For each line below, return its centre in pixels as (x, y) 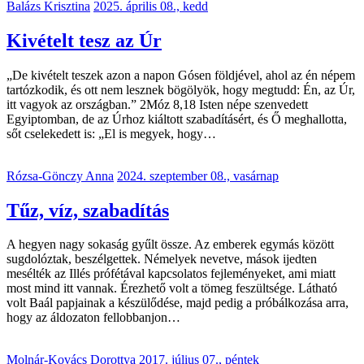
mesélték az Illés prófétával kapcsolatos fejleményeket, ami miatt (171, 274)
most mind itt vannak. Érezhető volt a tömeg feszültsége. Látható (172, 288)
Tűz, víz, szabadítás (88, 210)
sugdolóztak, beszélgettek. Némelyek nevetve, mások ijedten (162, 259)
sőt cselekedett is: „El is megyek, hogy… (111, 133)
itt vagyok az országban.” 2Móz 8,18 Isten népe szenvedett (157, 104)
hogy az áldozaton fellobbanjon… (93, 318)
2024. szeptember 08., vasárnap (198, 175)
